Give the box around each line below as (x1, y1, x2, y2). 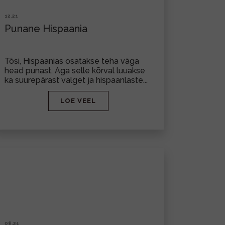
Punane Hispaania (5, 23, 87, 35)
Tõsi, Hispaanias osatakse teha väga (5, 56, 139, 66)
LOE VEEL (60, 97, 96, 104)
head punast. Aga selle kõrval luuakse (5, 66, 145, 75)
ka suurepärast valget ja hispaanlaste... (5, 75, 148, 85)
